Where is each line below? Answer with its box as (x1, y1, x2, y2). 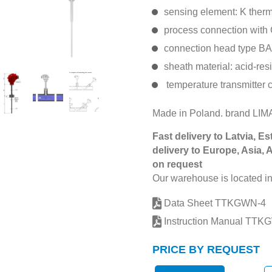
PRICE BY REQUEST (152, 243, 260, 256)
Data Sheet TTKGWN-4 (161, 198, 266, 208)
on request (152, 159, 202, 169)
